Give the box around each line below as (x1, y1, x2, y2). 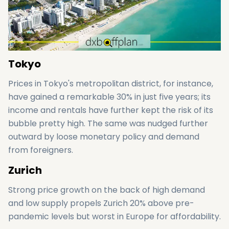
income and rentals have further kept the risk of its (8, 104, 213, 116)
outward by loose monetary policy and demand (8, 131, 199, 143)
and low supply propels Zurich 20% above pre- (8, 197, 194, 209)
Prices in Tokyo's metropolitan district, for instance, (8, 78, 213, 89)
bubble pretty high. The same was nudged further (8, 118, 208, 129)
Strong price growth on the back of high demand (8, 184, 205, 196)
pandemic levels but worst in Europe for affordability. (8, 211, 221, 222)
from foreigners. (8, 144, 73, 156)
